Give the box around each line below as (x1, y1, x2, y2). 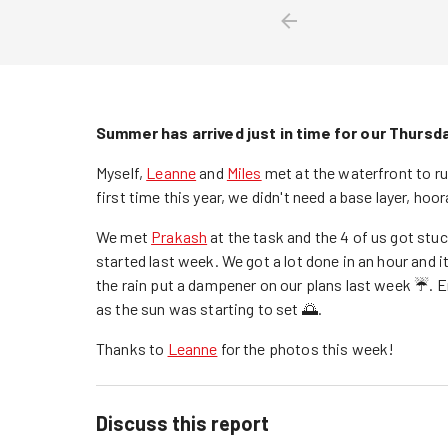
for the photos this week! (217, 338, 395, 358)
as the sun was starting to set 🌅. (96, 298, 322, 318)
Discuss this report (96, 410, 269, 435)
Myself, (96, 162, 147, 182)
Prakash (151, 226, 208, 246)
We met (96, 226, 152, 246)
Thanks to (96, 338, 168, 358)
